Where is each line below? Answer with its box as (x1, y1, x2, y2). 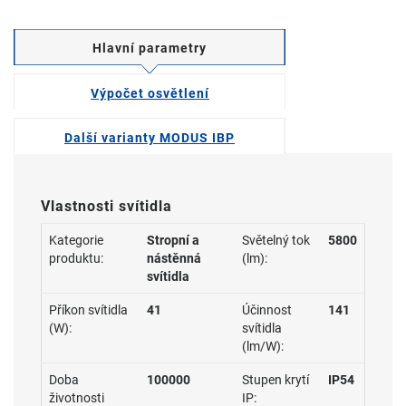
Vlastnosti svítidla (41, 198, 172, 215)
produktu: (49, 251, 103, 266)
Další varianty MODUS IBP (64, 130, 235, 145)
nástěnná (147, 251, 201, 266)
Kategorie (49, 233, 103, 247)
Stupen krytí (242, 372, 309, 387)
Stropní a (147, 233, 199, 247)
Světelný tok (242, 233, 310, 247)
